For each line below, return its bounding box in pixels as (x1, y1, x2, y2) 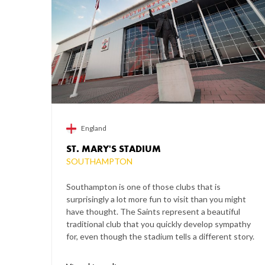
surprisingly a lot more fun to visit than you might (66, 194, 246, 205)
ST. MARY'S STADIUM (66, 143, 161, 155)
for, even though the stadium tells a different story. (66, 231, 254, 242)
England (81, 124, 106, 133)
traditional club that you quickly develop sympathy (66, 219, 251, 230)
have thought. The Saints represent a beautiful (66, 206, 240, 217)
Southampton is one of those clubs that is (66, 182, 221, 192)
